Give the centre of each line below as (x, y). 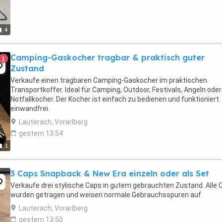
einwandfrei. (30, 109)
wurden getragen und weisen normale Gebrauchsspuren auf (106, 195)
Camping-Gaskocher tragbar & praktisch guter (108, 57)
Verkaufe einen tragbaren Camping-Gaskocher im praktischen (109, 80)
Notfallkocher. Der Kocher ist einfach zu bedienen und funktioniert (115, 99)
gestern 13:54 (41, 133)
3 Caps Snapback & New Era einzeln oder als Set (110, 173)
